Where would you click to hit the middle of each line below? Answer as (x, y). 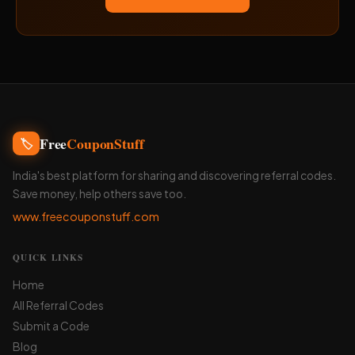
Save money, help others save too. (99, 194)
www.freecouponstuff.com (86, 216)
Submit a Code (51, 326)
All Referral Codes (58, 305)
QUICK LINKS (48, 257)
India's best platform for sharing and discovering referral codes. (174, 176)
